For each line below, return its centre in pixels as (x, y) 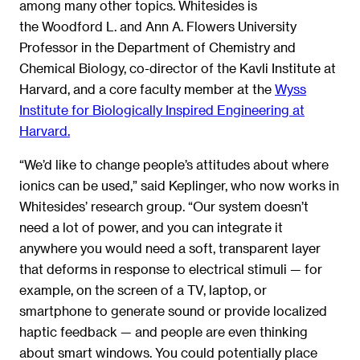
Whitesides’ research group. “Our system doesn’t (164, 207)
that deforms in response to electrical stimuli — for (171, 269)
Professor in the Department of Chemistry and (157, 47)
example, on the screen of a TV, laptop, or (143, 290)
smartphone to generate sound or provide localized (173, 311)
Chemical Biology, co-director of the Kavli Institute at (178, 68)
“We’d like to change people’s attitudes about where (174, 165)
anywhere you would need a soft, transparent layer (170, 248)
